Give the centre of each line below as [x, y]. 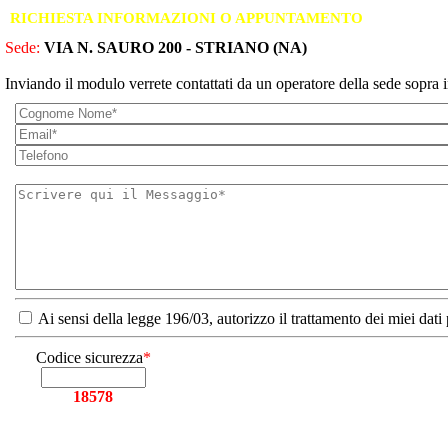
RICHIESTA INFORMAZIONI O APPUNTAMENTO [186, 18]
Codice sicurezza [89, 357]
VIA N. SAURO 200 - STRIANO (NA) [175, 47]
